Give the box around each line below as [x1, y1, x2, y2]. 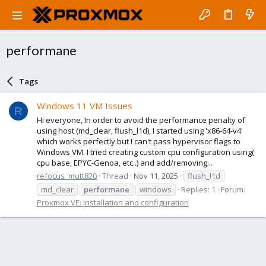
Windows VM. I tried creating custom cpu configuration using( [37, 146, 254, 157]
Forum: [221, 183, 245, 195]
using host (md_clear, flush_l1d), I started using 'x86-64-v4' [37, 125, 243, 136]
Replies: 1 [181, 183, 216, 195]
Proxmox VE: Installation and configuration [37, 197, 189, 208]
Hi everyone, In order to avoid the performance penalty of [37, 114, 245, 125]
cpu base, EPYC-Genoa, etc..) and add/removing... [37, 157, 213, 168]
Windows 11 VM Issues [37, 100, 132, 112]
